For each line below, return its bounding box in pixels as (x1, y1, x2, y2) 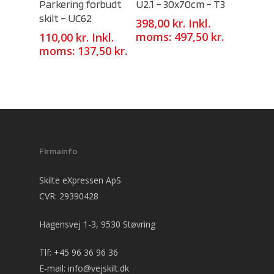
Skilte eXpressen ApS (39, 174, 121, 187)
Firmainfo (39, 146, 77, 157)
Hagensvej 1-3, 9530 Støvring (39, 218, 155, 231)
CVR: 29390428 (39, 190, 98, 202)
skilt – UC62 (39, 12, 92, 25)
